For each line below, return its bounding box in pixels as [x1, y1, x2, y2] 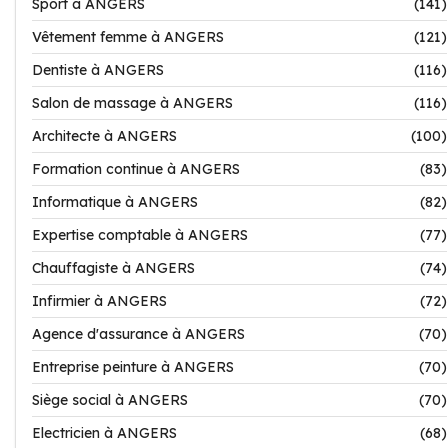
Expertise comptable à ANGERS [32, 226, 248, 244]
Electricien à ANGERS [32, 424, 177, 442]
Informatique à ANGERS [32, 193, 198, 211]
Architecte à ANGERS [32, 127, 177, 145]
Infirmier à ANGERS [32, 292, 167, 310]
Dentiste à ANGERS [32, 61, 164, 79]
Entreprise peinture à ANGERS [32, 358, 234, 376]
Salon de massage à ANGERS [32, 94, 233, 112]
